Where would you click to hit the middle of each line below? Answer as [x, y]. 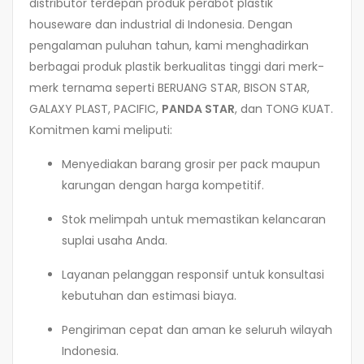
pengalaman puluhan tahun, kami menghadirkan [169, 46]
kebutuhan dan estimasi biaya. [149, 296]
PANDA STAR [198, 109]
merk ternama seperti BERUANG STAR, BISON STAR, [169, 88]
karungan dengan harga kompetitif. [163, 186]
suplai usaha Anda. [115, 241]
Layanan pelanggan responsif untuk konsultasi [193, 275]
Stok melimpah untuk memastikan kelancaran [194, 220]
